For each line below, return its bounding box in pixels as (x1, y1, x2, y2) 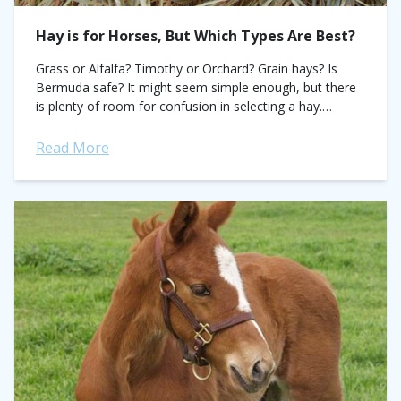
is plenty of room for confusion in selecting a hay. (36, 98, 322, 115)
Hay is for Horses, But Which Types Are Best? (36, 26, 355, 46)
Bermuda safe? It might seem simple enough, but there (36, 79, 356, 96)
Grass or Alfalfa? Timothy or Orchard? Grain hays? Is (36, 60, 337, 77)
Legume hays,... (36, 116, 125, 133)
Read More (36, 138, 109, 158)
